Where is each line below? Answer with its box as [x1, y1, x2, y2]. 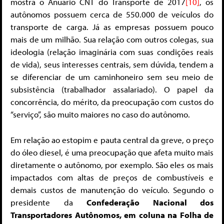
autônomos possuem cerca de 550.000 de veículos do [10, 9, 213, 20]
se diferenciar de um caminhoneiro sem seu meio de [10, 71, 213, 82]
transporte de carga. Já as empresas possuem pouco [10, 21, 213, 32]
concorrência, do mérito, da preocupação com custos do [10, 96, 213, 107]
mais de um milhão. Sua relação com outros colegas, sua [10, 34, 213, 45]
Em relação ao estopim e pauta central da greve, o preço [10, 134, 213, 145]
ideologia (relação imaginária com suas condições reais [10, 46, 213, 57]
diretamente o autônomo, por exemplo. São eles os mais [10, 159, 213, 170]
